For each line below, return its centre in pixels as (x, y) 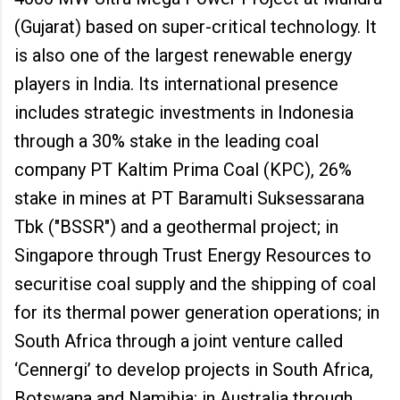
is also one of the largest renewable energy (183, 55)
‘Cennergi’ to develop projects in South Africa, (194, 370)
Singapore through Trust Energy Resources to (193, 255)
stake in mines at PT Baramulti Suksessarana (189, 198)
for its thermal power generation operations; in (197, 312)
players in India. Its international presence (176, 84)
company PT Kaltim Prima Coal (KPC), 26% (183, 170)
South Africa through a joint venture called (179, 341)
